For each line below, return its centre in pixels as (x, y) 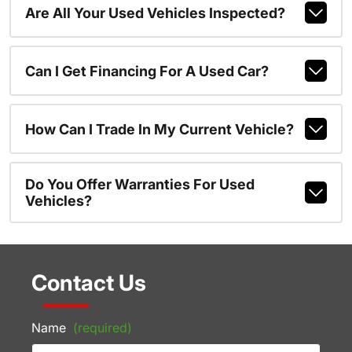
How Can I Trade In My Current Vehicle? (159, 129)
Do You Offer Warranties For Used (139, 184)
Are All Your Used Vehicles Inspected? (155, 13)
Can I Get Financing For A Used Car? (147, 71)
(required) (103, 327)
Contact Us (89, 282)
